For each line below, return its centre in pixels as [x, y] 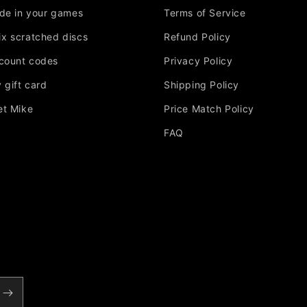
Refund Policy [197, 37]
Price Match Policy [209, 109]
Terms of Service [205, 13]
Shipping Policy [201, 85]
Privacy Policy [198, 61]
